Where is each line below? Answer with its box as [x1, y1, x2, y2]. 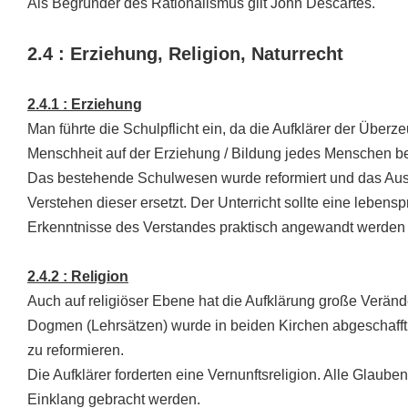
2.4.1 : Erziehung [27, 97, 142, 112]
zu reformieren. [27, 342, 124, 358]
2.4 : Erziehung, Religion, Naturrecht [27, 44, 343, 64]
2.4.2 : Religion [27, 269, 128, 284]
